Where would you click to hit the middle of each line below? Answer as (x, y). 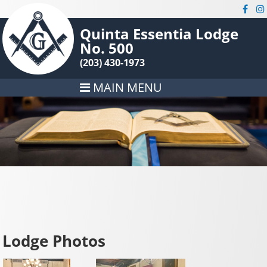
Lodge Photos (54, 241)
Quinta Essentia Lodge (159, 34)
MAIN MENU (126, 87)
